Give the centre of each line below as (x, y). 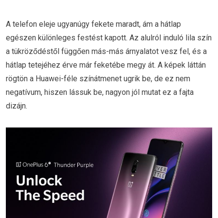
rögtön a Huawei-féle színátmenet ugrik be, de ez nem (98, 79)
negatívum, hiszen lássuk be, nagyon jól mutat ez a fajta (100, 92)
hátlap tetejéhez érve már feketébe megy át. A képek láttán (106, 65)
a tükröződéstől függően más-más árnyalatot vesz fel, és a (106, 52)
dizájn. (17, 106)
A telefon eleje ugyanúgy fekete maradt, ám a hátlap (93, 24)
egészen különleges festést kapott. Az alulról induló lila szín (109, 38)
